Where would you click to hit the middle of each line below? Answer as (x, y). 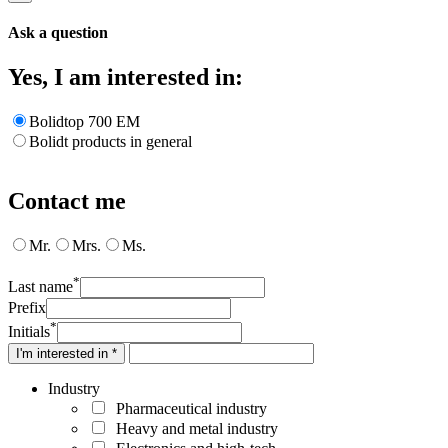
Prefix (27, 307)
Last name (40, 286)
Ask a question (58, 33)
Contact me (67, 201)
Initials (29, 331)
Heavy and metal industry (193, 428)
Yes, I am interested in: (125, 76)
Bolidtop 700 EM (84, 121)
